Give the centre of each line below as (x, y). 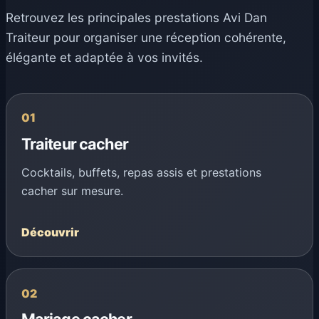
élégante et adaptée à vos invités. (104, 58)
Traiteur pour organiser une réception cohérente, (146, 38)
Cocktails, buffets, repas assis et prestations (141, 173)
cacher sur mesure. (72, 191)
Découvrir (50, 232)
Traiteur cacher (74, 144)
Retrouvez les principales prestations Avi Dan (136, 18)
